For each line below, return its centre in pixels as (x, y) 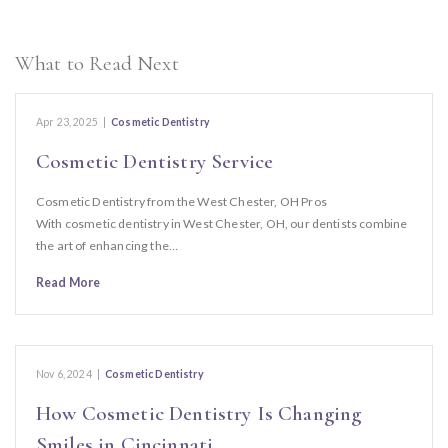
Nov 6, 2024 (64, 374)
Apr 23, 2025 (67, 122)
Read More (68, 282)
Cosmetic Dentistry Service (155, 161)
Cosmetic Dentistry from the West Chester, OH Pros (181, 201)
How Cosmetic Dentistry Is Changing (199, 413)
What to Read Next (97, 63)
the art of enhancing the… (107, 245)
